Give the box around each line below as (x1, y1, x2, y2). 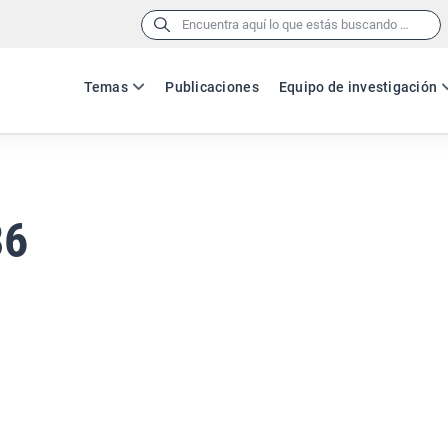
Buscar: (140, 15, 184, 31)
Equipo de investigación (278, 79, 438, 95)
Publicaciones (165, 79, 259, 95)
